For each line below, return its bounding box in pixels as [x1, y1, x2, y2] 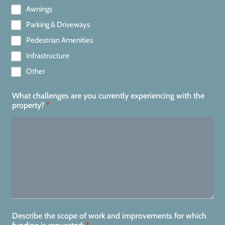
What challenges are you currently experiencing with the [12, 91, 204, 100]
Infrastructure [26, 51, 69, 60]
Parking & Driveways [26, 20, 90, 29]
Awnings [26, 5, 52, 14]
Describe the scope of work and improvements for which [12, 211, 206, 220]
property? [12, 100, 44, 110]
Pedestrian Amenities [26, 36, 93, 45]
